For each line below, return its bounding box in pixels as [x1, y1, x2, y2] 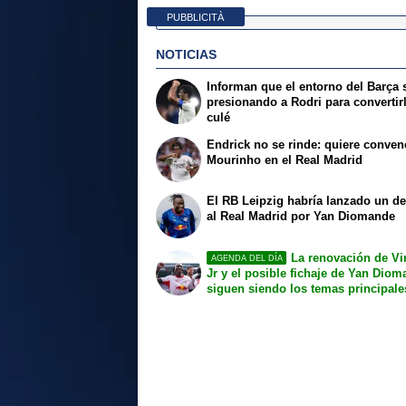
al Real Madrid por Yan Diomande [207, 209, 396, 224]
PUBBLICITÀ [167, 11, 225, 23]
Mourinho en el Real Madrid [207, 152, 363, 167]
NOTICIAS [156, 47, 217, 63]
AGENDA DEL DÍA [210, 253, 283, 263]
